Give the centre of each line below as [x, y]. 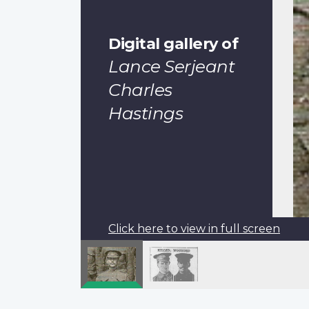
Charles [140, 89]
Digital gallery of [173, 43]
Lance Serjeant [171, 66]
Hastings [146, 113]
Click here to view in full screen [194, 228]
